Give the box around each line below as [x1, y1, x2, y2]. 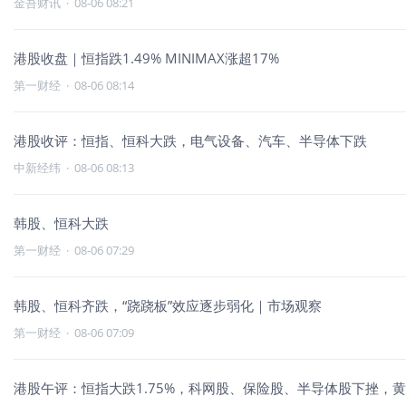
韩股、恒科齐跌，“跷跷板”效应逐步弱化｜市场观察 [14, 296, 322, 314]
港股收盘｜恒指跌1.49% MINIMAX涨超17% [14, 49, 279, 67]
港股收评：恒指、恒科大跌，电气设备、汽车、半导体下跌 [14, 131, 367, 150]
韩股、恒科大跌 [14, 214, 109, 232]
